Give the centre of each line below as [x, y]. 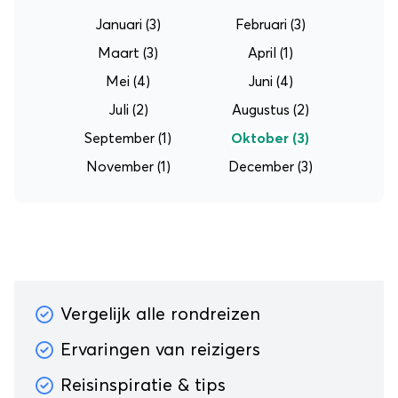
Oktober [260, 139]
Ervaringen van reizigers [160, 350]
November [119, 167]
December [261, 167]
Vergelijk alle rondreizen [160, 314]
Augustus [260, 110]
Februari [261, 25]
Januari [119, 25]
